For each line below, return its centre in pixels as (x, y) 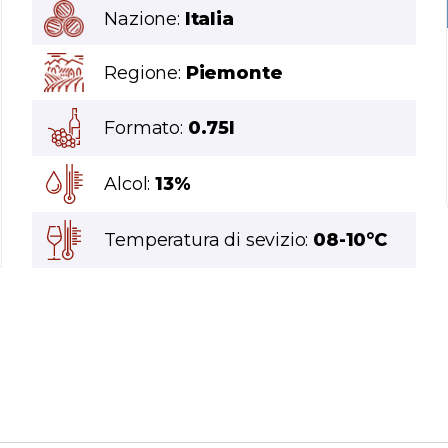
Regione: (145, 72)
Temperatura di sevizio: (209, 240)
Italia (209, 18)
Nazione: (144, 18)
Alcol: (130, 184)
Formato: (146, 128)
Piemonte (234, 72)
